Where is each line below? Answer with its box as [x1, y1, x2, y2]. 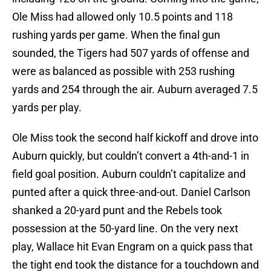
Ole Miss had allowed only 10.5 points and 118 [12, 10, 233, 24]
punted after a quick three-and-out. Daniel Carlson [12, 186, 250, 199]
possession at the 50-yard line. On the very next [12, 222, 238, 235]
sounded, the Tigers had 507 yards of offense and [12, 47, 249, 60]
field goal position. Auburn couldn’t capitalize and [12, 168, 246, 181]
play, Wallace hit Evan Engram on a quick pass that [12, 240, 253, 253]
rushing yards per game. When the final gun [12, 28, 220, 42]
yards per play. [12, 101, 82, 114]
